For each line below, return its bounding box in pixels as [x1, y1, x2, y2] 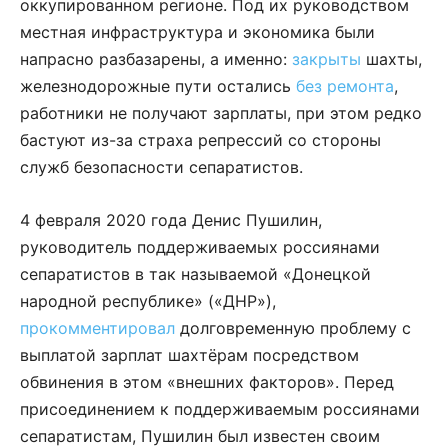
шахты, [361, 48, 422, 69]
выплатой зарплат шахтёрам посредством [20, 344, 359, 365]
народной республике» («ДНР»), [20, 290, 276, 311]
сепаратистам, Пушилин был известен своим [20, 425, 380, 446]
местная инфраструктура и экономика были [20, 21, 375, 42]
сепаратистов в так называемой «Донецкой [20, 263, 371, 284]
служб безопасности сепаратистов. [20, 156, 303, 177]
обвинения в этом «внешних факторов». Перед [20, 371, 394, 392]
